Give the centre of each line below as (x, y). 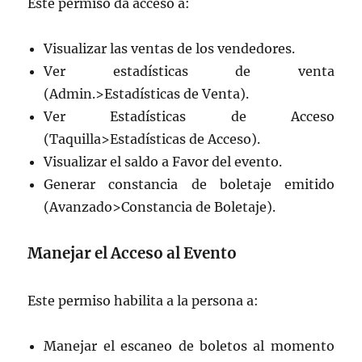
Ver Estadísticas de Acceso (189, 117)
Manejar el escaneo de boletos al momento (189, 346)
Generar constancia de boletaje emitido (189, 185)
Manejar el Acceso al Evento (133, 254)
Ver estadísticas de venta (189, 72)
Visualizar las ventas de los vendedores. (170, 49)
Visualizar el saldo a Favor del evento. (163, 162)
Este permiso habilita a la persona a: (143, 301)
